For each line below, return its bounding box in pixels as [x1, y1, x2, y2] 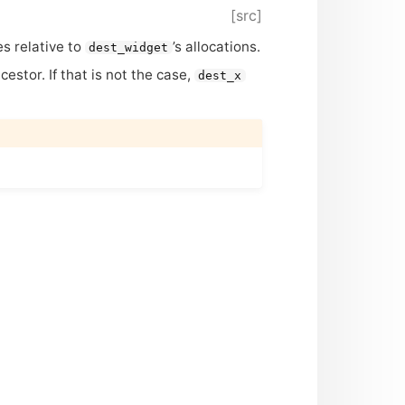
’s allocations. [173, 37, 261, 55]
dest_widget [89, 40, 169, 54]
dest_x [198, 68, 242, 82]
